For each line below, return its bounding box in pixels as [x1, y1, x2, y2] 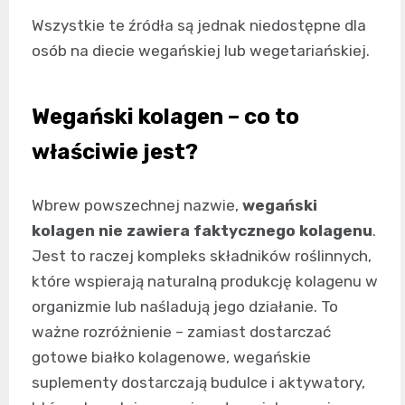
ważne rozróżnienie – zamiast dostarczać [32, 322, 331, 341]
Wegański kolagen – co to [32, 103, 299, 129]
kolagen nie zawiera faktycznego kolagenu [32, 221, 372, 240]
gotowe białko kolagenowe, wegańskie [32, 347, 311, 366]
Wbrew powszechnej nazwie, [32, 195, 242, 214]
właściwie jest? [32, 138, 198, 165]
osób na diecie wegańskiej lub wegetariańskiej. [32, 41, 370, 60]
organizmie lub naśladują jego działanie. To [32, 297, 338, 316]
